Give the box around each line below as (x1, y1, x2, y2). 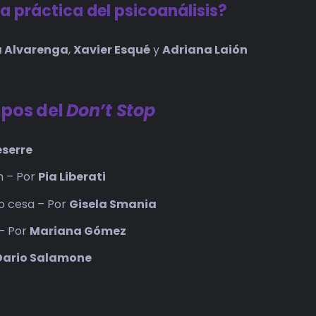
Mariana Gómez (30, 222, 127, 239)
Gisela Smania (69, 195, 157, 212)
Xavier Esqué (73, 41, 151, 58)
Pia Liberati (38, 169, 107, 186)
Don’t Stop (66, 99, 155, 123)
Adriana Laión (162, 41, 248, 58)
